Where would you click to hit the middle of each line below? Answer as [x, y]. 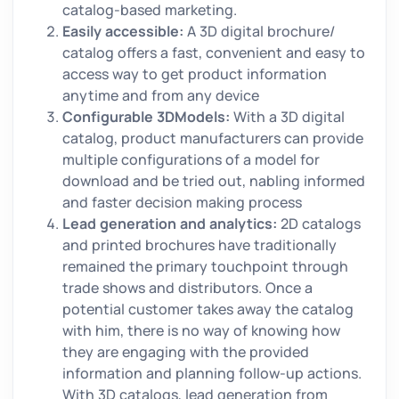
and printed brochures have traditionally [199, 244]
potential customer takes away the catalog [208, 309]
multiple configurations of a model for [191, 159]
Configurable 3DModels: [148, 116]
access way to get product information [195, 73]
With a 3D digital [289, 116]
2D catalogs [321, 223]
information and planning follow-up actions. [212, 373]
